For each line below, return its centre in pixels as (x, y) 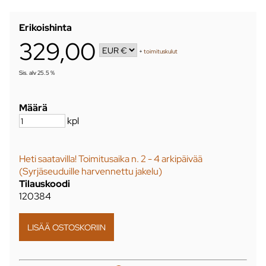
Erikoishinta (45, 27)
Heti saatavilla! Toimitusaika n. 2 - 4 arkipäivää (111, 159)
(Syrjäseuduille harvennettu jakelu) (91, 171)
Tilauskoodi (45, 183)
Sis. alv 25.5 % (37, 72)
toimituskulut (161, 52)
